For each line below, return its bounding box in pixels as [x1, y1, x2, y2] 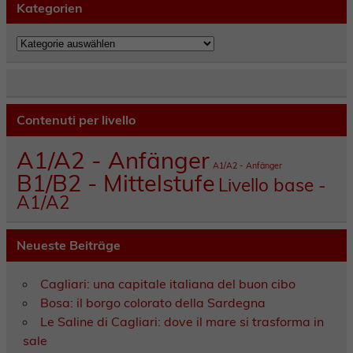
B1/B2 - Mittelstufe [16, 168, 215, 197]
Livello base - [217, 173, 326, 196]
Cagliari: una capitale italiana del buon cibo [39, 275, 295, 292]
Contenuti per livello [16, 112, 136, 128]
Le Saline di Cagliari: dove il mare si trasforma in [39, 313, 324, 329]
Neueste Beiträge [16, 237, 121, 254]
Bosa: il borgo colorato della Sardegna [39, 294, 266, 310]
